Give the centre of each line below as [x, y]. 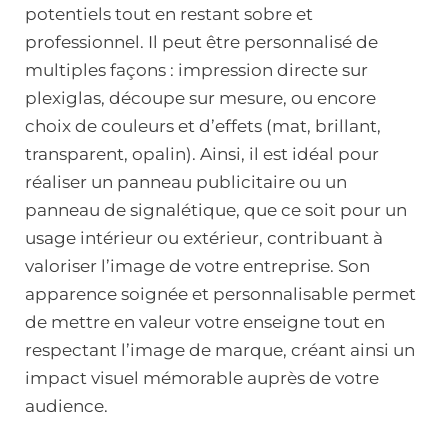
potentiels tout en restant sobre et [169, 14]
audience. [66, 406]
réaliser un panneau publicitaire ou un [186, 182]
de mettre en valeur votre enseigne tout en [205, 322]
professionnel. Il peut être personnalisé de [201, 42]
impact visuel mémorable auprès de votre [202, 378]
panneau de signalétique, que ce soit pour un [216, 210]
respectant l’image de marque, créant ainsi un [220, 350]
